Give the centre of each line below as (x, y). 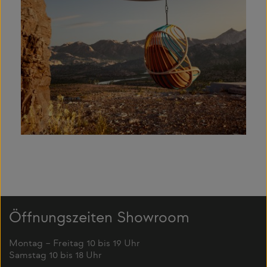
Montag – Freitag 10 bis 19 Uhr (74, 244)
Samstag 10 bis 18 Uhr (55, 256)
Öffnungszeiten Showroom (99, 219)
